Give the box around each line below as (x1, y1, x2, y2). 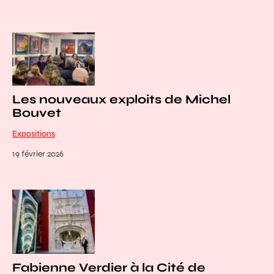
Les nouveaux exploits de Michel (12, 92, 231, 108)
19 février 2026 (12, 149, 64, 160)
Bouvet (12, 105, 61, 121)
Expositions (12, 128, 55, 139)
